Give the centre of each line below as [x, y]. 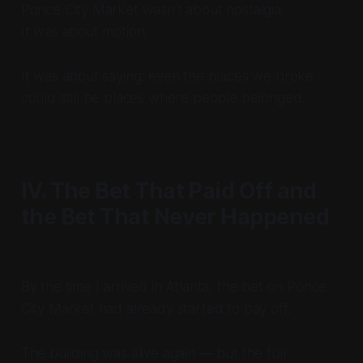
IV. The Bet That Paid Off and [169, 191]
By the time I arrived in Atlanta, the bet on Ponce [174, 287]
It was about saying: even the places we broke [167, 77]
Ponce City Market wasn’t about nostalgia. [152, 10]
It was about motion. [84, 32]
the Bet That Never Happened [175, 217]
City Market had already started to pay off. [156, 309]
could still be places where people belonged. [163, 98]
